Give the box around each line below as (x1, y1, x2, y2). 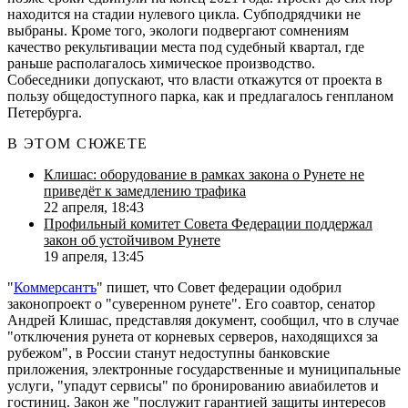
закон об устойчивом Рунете (44, 231, 220, 248)
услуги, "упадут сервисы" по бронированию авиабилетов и (7, 377, 379, 393)
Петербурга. (7, 104, 82, 120)
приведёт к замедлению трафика (44, 182, 246, 199)
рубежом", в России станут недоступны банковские (7, 344, 330, 361)
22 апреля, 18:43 (44, 199, 144, 215)
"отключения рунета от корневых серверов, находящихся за (7, 328, 378, 344)
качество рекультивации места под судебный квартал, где (7, 38, 364, 55)
